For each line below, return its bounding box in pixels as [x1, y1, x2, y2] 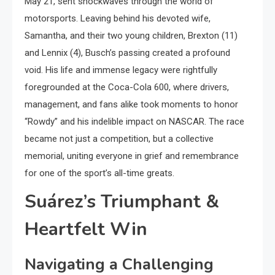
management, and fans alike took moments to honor [25, 99, 238, 110]
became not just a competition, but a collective [25, 133, 214, 144]
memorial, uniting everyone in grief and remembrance [25, 150, 239, 161]
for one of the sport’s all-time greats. [25, 168, 174, 179]
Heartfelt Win [25, 217, 147, 242]
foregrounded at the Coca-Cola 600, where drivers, [25, 82, 229, 93]
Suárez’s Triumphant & [25, 189, 219, 214]
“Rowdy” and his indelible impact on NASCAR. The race [25, 116, 244, 127]
